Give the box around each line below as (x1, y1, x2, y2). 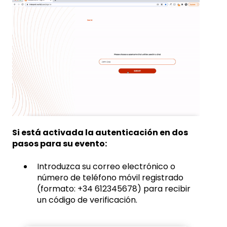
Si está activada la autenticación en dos (12, 127, 188, 139)
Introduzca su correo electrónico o (37, 160, 175, 172)
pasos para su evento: (12, 138, 107, 150)
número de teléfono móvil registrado (37, 171, 183, 183)
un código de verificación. (37, 194, 137, 206)
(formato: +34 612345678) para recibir (37, 182, 191, 195)
